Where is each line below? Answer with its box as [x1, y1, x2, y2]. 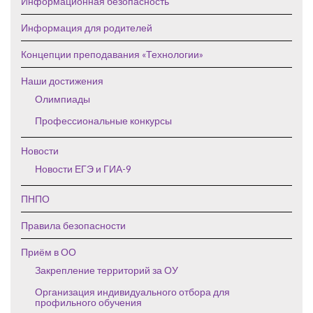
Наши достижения [21, 75, 103, 87]
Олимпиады [35, 93, 90, 105]
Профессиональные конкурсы [35, 115, 172, 127]
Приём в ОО [21, 246, 76, 259]
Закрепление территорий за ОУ [35, 264, 178, 277]
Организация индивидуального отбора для [35, 286, 230, 298]
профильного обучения [35, 296, 142, 309]
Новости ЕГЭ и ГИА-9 [35, 163, 131, 175]
